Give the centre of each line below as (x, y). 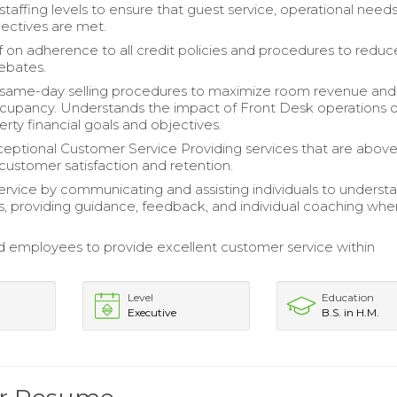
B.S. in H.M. (351, 312)
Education (348, 297)
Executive (152, 312)
